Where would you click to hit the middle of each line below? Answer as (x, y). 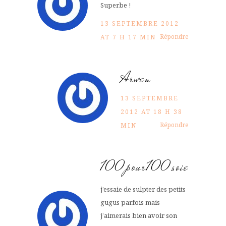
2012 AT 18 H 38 (152, 111)
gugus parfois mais (130, 202)
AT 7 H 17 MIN (128, 37)
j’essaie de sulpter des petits (143, 189)
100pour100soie (145, 166)
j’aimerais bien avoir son (139, 215)
